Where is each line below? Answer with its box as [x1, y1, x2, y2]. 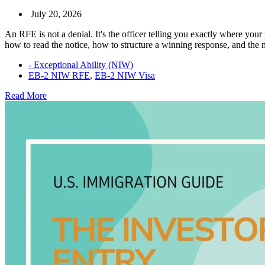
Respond [46, 153, 79, 164]
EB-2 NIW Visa [95, 70, 155, 80]
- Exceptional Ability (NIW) [28, 59, 133, 70]
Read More [5, 90, 47, 101]
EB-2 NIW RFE [28, 70, 90, 80]
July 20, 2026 [31, 8, 82, 19]
